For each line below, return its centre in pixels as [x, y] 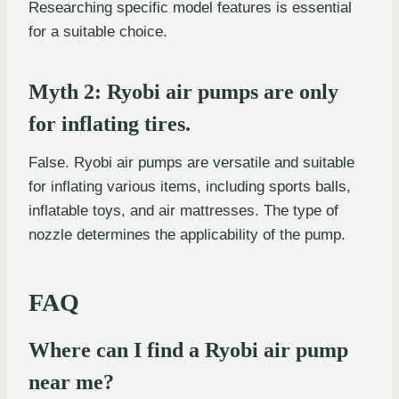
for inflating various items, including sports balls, [190, 186]
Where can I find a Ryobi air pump [188, 350]
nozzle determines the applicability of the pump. [187, 234]
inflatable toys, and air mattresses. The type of [183, 210]
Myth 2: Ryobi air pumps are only [183, 91]
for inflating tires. [110, 123]
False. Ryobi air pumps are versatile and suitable [191, 162]
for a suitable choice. [98, 31]
